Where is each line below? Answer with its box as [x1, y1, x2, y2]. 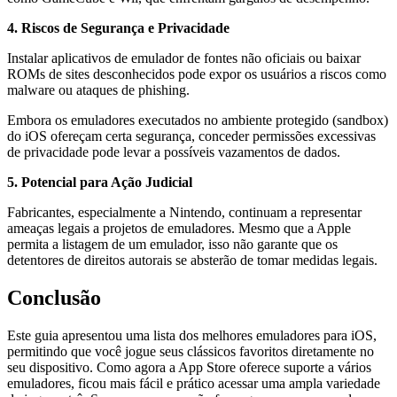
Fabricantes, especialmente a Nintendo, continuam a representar [7, 205, 362, 221]
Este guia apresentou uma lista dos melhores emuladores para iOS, [7, 328, 377, 344]
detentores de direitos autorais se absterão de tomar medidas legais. [7, 253, 378, 269]
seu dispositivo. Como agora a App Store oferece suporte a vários [7, 360, 371, 376]
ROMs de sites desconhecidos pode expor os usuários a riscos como [7, 66, 386, 82]
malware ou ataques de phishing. [7, 82, 190, 98]
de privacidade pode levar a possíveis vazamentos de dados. [7, 144, 340, 160]
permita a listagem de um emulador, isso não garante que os [7, 237, 338, 253]
